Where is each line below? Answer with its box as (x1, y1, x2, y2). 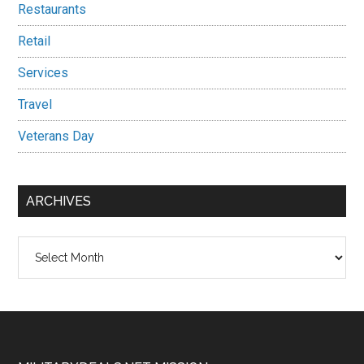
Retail (18, 33, 51, 49)
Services (18, 65, 69, 80)
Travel (18, 97, 53, 112)
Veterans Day (18, 128, 95, 144)
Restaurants (18, 2, 87, 17)
